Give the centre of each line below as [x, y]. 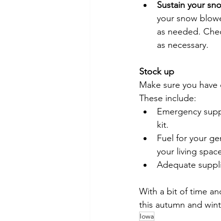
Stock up [157, 71]
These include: [168, 98]
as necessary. [183, 45]
